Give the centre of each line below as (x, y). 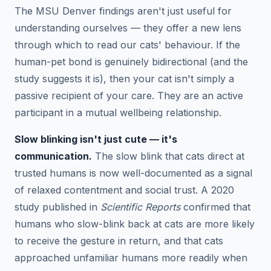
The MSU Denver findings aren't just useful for (123, 11)
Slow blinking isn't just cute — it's (96, 139)
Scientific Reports (140, 207)
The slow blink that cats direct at (168, 156)
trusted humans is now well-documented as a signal (133, 173)
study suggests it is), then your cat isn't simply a (124, 78)
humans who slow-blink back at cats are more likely (135, 224)
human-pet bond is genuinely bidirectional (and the (131, 61)
